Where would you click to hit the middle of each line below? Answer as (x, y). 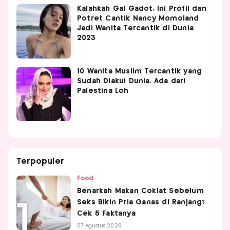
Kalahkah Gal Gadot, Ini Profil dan (142, 8)
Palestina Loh (103, 91)
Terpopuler (40, 161)
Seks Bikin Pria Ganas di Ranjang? (141, 202)
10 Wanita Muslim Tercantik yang (140, 71)
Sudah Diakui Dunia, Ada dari (131, 81)
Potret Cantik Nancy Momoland (138, 18)
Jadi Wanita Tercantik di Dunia (135, 28)
